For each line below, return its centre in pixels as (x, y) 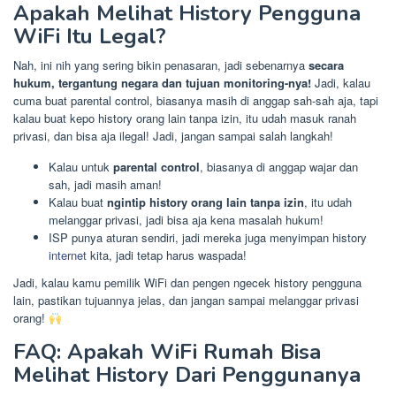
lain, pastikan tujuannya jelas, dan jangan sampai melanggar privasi (186, 301)
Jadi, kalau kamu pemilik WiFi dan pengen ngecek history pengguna (187, 283)
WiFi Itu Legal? (90, 36)
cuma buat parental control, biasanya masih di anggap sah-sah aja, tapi (196, 100)
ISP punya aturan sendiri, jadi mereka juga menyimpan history (208, 237)
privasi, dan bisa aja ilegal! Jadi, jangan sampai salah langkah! (173, 135)
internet (68, 255)
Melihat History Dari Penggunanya (187, 375)
